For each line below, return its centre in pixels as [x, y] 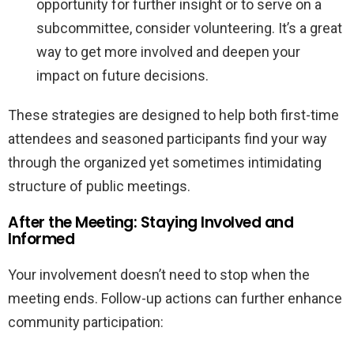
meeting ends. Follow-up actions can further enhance [175, 298]
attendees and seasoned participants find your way [168, 138]
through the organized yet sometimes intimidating [165, 162]
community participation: [86, 322]
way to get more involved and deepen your [168, 51]
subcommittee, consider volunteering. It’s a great [189, 28]
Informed [41, 239]
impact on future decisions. [122, 75]
